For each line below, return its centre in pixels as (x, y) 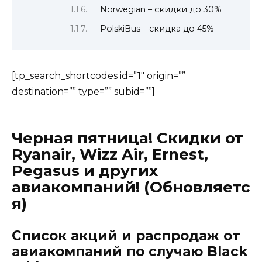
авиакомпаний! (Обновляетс (131, 187)
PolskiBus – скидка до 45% (157, 29)
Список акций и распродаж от (126, 235)
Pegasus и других (85, 171)
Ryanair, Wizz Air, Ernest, (110, 155)
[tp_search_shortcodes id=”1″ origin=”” (99, 76)
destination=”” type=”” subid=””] (83, 92)
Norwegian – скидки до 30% (161, 10)
